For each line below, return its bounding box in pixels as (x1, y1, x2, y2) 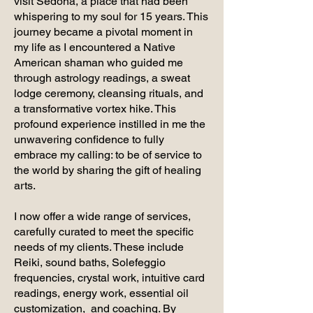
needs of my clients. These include (14, 240, 184, 254)
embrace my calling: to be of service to (14, 147, 202, 161)
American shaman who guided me (14, 55, 183, 69)
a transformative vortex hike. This (14, 101, 176, 115)
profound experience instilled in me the (14, 117, 205, 131)
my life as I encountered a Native (14, 40, 175, 54)
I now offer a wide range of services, (14, 209, 191, 223)
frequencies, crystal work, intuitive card (14, 270, 205, 284)
